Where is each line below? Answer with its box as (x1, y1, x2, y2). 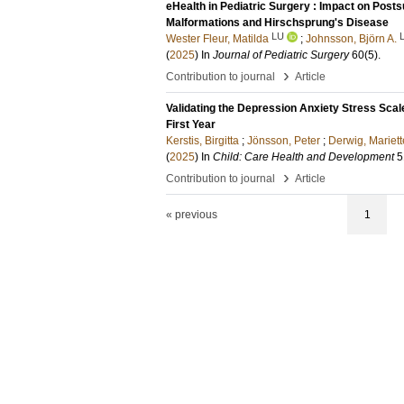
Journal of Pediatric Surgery (213, 49, 349, 61)
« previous (166, 208, 217, 221)
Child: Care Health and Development (213, 151, 394, 163)
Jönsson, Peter (247, 134, 320, 147)
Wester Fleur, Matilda (166, 32, 269, 45)
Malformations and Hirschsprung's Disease (166, 16, 389, 29)
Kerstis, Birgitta (166, 134, 239, 147)
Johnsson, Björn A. (306, 32, 397, 45)
